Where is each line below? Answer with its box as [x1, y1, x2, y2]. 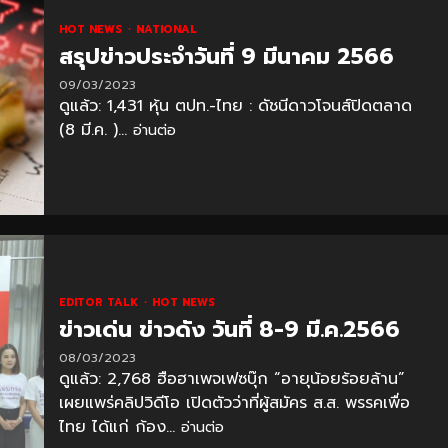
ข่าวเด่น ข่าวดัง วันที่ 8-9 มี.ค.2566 [58, 312, 400, 346]
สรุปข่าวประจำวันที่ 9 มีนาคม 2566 [58, 39, 394, 73]
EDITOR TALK [58, 293, 142, 311]
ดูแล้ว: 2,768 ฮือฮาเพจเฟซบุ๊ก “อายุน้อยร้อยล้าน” [58, 366, 405, 391]
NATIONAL [135, 20, 197, 38]
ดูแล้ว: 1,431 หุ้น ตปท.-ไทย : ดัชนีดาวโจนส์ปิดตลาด [58, 93, 412, 118]
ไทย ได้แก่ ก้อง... [58, 414, 181, 439]
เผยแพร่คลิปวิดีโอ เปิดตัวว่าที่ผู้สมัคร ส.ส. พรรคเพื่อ [58, 390, 410, 415]
